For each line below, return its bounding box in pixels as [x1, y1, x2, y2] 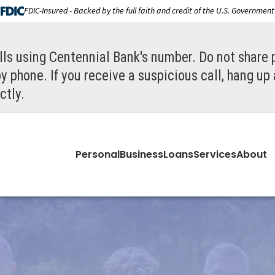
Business [120, 147, 164, 161]
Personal [76, 147, 120, 161]
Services [193, 147, 237, 161]
